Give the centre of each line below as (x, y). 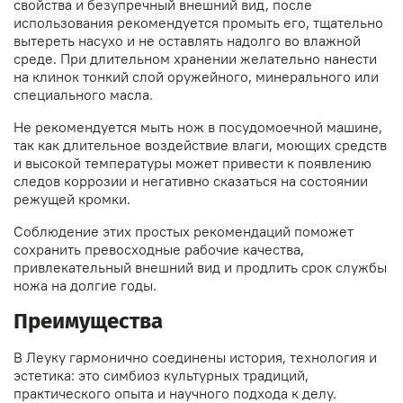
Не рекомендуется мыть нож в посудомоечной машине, (198, 127)
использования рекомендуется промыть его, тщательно (198, 23)
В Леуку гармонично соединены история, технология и (195, 358)
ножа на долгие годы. (85, 286)
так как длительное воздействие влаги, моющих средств (200, 145)
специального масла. (85, 95)
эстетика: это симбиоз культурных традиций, (161, 376)
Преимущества (88, 322)
